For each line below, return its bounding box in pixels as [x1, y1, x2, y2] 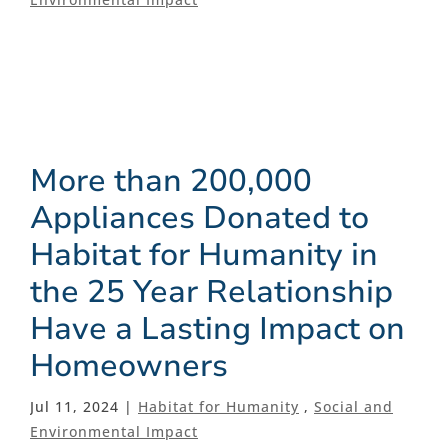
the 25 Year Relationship [30, 269, 393, 313]
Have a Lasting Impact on [30, 306, 405, 350]
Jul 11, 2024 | [30, 396, 138, 416]
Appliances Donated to [30, 195, 369, 239]
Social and [314, 396, 393, 416]
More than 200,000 [30, 158, 312, 202]
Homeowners [30, 343, 228, 387]
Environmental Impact [30, 421, 198, 441]
